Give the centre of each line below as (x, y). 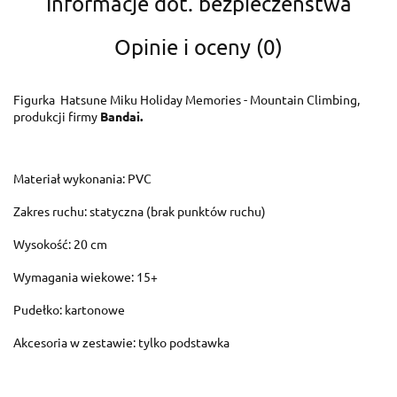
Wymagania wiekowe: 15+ (86, 276)
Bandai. (121, 116)
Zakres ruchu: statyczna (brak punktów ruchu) (140, 211)
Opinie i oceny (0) (198, 47)
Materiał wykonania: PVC (82, 178)
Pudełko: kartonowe (69, 309)
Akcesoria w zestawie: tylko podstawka (121, 342)
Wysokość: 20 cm (60, 244)
